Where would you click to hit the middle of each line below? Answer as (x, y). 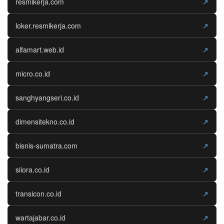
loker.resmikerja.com (48, 25)
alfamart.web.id (40, 49)
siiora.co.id (32, 169)
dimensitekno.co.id (45, 121)
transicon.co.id (38, 193)
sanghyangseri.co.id (47, 97)
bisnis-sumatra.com (46, 145)
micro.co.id (33, 73)
